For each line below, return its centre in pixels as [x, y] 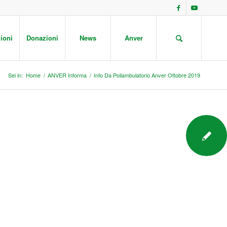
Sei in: [15, 75]
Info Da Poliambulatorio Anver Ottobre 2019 [147, 75]
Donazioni [42, 38]
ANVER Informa [67, 75]
